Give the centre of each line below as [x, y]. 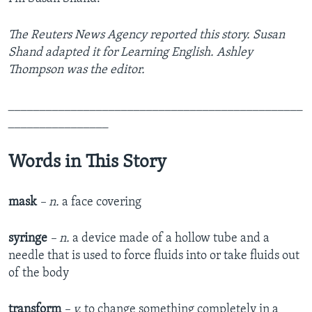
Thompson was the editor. [77, 70]
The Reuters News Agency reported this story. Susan [147, 36]
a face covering [100, 203]
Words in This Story [87, 163]
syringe [28, 239]
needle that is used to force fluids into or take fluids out [154, 256]
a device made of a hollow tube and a [170, 239]
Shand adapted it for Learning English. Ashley [131, 53]
